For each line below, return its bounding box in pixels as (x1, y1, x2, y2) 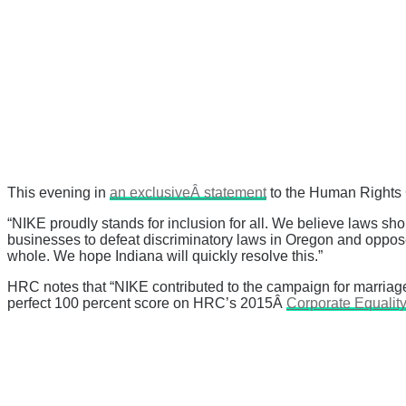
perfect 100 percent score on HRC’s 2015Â (7, 295, 286, 312)
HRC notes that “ (7, 279, 114, 295)
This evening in (7, 185, 110, 201)
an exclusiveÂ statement (110, 185, 266, 201)
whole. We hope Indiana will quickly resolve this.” (7, 248, 323, 265)
